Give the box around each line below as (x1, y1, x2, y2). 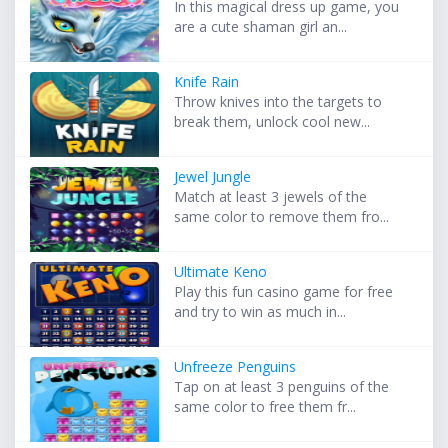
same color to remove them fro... (174, 207, 390, 227)
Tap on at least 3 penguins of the (174, 377, 390, 397)
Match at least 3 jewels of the (174, 187, 368, 207)
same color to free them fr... (174, 397, 357, 417)
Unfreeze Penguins (174, 357, 297, 377)
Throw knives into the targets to (174, 92, 383, 112)
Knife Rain (174, 72, 240, 92)
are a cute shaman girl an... (174, 17, 348, 37)
